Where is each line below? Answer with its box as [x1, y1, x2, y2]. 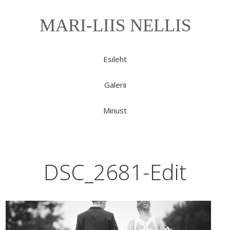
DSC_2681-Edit [44, 157, 186, 187]
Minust [103, 105, 127, 116]
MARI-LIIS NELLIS [39, 15, 191, 35]
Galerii [104, 80, 126, 90]
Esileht [103, 54, 127, 64]
